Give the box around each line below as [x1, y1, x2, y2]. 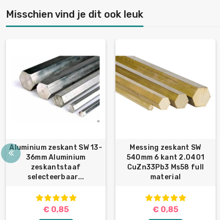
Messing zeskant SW [130, 143, 201, 152]
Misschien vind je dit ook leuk [6, 8, 143, 20]
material [150, 173, 181, 182]
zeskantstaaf [30, 163, 81, 172]
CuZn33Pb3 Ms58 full [127, 163, 204, 172]
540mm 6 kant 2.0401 [126, 153, 205, 162]
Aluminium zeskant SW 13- [9, 143, 102, 152]
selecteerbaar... [27, 173, 84, 182]
